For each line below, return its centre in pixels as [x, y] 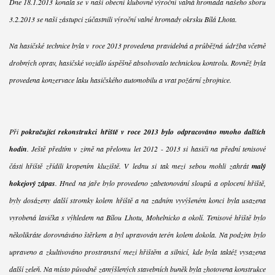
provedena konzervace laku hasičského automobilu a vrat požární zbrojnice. [120, 80]
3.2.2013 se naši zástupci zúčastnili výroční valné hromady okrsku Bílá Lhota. [123, 19]
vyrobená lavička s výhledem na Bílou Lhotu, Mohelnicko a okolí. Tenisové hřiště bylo [137, 218]
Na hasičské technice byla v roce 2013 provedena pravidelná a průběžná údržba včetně [137, 46]
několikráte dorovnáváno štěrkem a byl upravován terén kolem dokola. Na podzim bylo [137, 235]
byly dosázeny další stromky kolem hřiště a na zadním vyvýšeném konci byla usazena [137, 200]
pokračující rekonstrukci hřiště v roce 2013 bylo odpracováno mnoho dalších [144, 132]
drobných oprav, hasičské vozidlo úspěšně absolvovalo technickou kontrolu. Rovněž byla [137, 63]
